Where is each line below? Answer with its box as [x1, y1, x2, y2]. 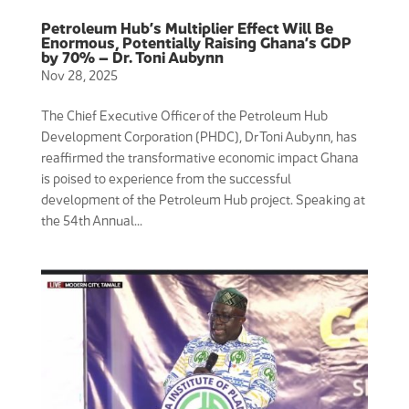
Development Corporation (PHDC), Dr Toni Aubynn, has [40, 128, 357, 144]
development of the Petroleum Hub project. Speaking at [40, 191, 365, 207]
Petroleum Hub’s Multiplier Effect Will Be [40, 18, 333, 37]
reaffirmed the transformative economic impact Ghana [40, 149, 359, 165]
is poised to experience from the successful [40, 170, 291, 186]
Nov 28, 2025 [40, 67, 118, 83]
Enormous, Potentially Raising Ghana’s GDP [40, 33, 351, 52]
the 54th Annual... [40, 212, 142, 228]
